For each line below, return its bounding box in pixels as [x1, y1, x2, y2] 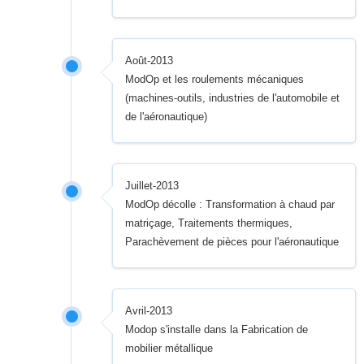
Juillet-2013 [125, 180, 180, 193]
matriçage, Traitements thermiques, [125, 217, 293, 230]
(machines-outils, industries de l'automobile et [125, 92, 340, 105]
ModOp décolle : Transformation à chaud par [125, 198, 336, 211]
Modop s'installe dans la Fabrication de [125, 323, 309, 336]
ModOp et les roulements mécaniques [125, 73, 305, 86]
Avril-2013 [125, 305, 173, 318]
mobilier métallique [125, 342, 214, 355]
